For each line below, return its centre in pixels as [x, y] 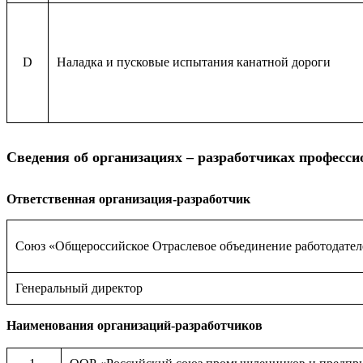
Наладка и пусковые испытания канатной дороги [194, 62]
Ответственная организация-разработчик [128, 199]
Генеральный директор [79, 288]
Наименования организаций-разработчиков [135, 325]
